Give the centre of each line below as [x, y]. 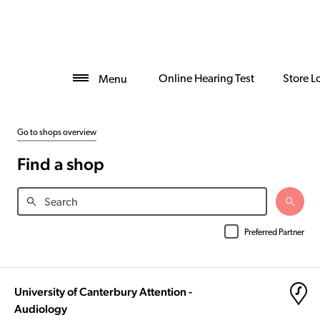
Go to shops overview [57, 133]
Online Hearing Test [206, 79]
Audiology [41, 309]
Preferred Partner [274, 233]
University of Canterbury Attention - [103, 292]
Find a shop [61, 164]
